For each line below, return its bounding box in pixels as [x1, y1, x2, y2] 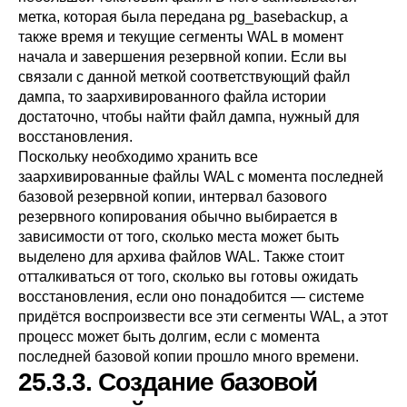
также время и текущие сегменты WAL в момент [18, 29, 343, 45]
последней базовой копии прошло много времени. [18, 349, 359, 364]
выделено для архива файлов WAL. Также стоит [18, 249, 344, 264]
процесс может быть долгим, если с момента [18, 329, 320, 344]
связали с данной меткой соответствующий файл [18, 69, 350, 84]
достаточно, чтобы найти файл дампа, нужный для [18, 109, 360, 124]
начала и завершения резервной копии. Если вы [18, 49, 347, 65]
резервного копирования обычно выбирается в [18, 209, 338, 224]
